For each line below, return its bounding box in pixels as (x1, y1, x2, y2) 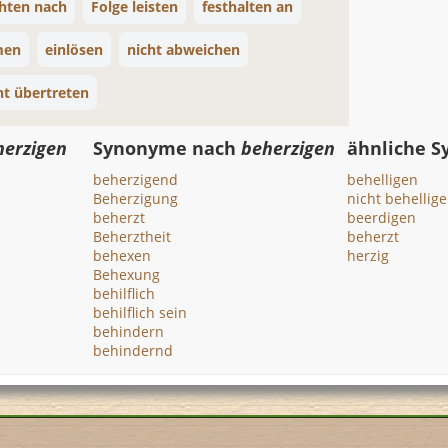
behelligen (346, 170, 418, 189)
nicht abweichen (127, 40, 240, 59)
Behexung (93, 265, 161, 284)
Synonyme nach (93, 136, 242, 160)
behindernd (93, 341, 174, 360)
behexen (93, 246, 152, 265)
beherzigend (93, 170, 179, 189)
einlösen (45, 40, 103, 59)
